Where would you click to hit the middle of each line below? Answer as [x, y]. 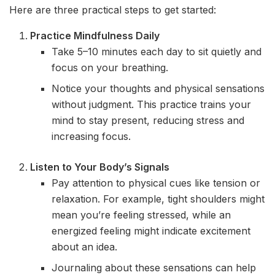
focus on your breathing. [110, 67]
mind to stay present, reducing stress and [148, 120]
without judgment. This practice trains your [151, 104]
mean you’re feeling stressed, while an [141, 215]
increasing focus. [91, 136]
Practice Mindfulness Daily [95, 35]
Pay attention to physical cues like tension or [156, 183]
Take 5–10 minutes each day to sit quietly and [156, 51]
